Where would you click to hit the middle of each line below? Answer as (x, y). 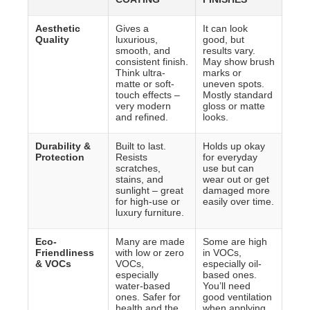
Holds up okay (234, 146)
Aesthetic (57, 29)
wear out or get (236, 180)
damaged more (236, 191)
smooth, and (143, 51)
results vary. (229, 51)
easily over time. (238, 202)
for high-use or (147, 202)
